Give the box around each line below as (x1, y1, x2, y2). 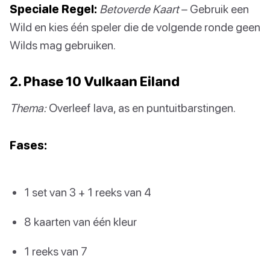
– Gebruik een (179, 1, 249, 16)
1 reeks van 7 (24, 244, 87, 259)
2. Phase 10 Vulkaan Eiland (10, 72, 180, 89)
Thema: (10, 100, 46, 115)
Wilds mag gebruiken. (10, 37, 116, 52)
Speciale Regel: (10, 1, 97, 16)
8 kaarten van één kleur (24, 215, 137, 229)
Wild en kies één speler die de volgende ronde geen (10, 19, 260, 34)
